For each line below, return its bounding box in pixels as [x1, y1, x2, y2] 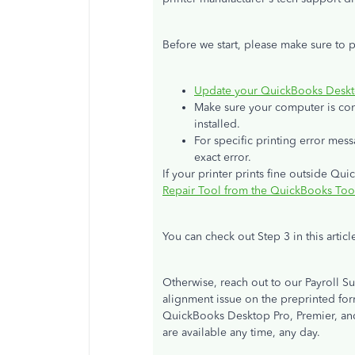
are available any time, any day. [162, 326, 320, 339]
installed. [194, 117, 240, 131]
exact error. [194, 151, 251, 164]
